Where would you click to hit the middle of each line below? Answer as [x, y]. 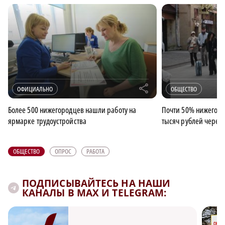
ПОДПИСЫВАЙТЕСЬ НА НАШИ [96, 183]
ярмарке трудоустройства [47, 121]
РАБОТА [96, 151]
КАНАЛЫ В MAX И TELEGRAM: [94, 193]
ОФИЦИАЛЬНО [35, 89]
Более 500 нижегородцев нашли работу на [72, 110]
